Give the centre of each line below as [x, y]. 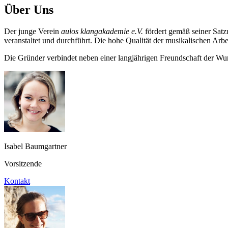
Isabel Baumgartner [35, 146]
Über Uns [29, 9]
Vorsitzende [23, 163]
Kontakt [17, 181]
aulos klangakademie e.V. [102, 31]
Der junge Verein [33, 31]
